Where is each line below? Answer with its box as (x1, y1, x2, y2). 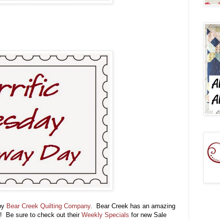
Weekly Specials (82, 211, 129, 219)
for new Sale (129, 211, 166, 219)
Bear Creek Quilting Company (6, 202, 90, 210)
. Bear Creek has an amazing (90, 202, 175, 210)
